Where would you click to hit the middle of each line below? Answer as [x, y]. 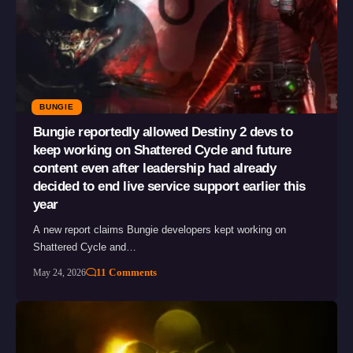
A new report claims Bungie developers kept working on [159, 229]
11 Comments [127, 272]
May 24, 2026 [59, 272]
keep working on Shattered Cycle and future [162, 150]
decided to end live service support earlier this [169, 186]
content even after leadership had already [154, 168]
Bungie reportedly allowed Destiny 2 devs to [163, 132]
